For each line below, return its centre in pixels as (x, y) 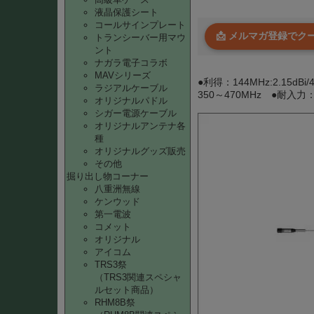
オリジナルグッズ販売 (140, 151)
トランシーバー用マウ (140, 37)
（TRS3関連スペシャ (138, 277)
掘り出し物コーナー (108, 176)
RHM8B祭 (115, 302)
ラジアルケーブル (131, 88)
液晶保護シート (127, 12)
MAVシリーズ (123, 75)
